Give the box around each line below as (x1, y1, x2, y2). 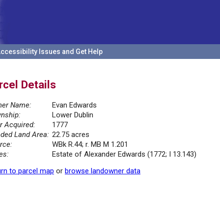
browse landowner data (65, 166, 140, 176)
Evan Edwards (52, 101, 97, 110)
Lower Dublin (52, 110, 93, 120)
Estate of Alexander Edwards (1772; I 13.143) (52, 150, 196, 159)
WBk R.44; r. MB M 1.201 (52, 140, 128, 149)
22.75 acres (52, 130, 89, 139)
